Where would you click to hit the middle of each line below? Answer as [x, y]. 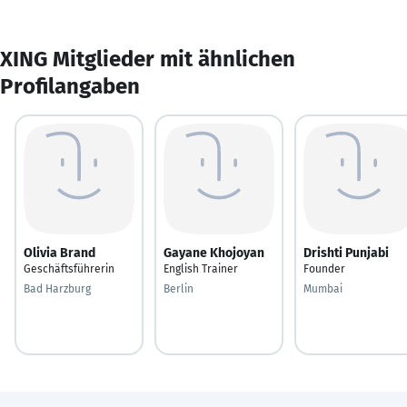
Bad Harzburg [57, 288]
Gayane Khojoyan [214, 253]
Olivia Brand [60, 253]
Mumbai [323, 288]
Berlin [179, 288]
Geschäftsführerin [69, 268]
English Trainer [201, 268]
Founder [324, 268]
